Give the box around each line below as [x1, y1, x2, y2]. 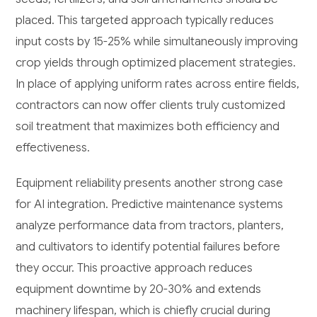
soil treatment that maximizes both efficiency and [16, 119, 280, 134]
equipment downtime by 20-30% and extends [16, 282, 262, 297]
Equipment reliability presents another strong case [16, 175, 284, 191]
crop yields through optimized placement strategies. [16, 55, 296, 71]
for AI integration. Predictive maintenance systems [16, 197, 284, 212]
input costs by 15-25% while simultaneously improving [16, 34, 299, 50]
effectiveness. [16, 140, 91, 156]
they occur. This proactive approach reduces [16, 260, 253, 276]
